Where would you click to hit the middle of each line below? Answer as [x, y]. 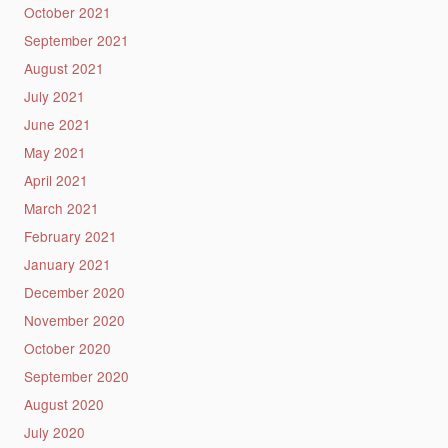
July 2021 [54, 95]
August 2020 [63, 403]
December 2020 [74, 291]
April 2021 [55, 179]
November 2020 [74, 319]
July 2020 [54, 431]
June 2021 [57, 123]
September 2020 [76, 375]
